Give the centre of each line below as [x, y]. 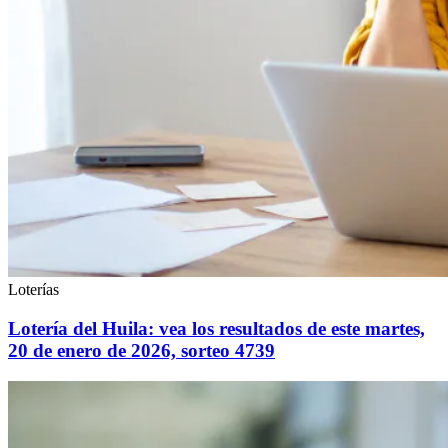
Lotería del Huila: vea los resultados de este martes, [216, 329]
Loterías [33, 290]
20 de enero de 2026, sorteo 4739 [141, 351]
